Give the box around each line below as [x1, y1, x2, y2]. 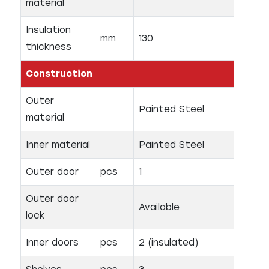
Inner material [26, 139, 90, 150]
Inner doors [26, 237, 79, 248]
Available [139, 202, 180, 213]
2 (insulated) [139, 237, 198, 248]
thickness [26, 41, 71, 52]
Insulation [26, 25, 71, 35]
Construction [26, 68, 92, 79]
